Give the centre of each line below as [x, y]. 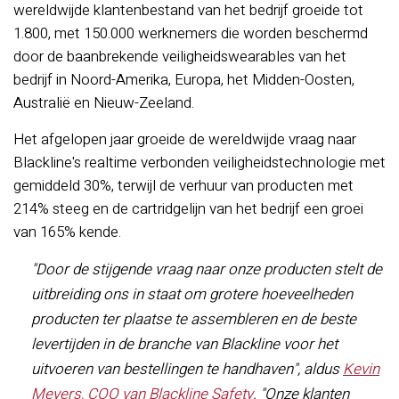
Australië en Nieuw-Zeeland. [104, 103]
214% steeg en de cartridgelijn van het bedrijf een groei [188, 209]
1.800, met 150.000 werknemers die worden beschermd [191, 33]
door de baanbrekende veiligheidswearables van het [180, 57]
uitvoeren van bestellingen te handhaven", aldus [187, 369]
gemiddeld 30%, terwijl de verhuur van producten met [183, 186]
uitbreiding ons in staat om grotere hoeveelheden [192, 294]
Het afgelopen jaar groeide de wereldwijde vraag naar [185, 139]
